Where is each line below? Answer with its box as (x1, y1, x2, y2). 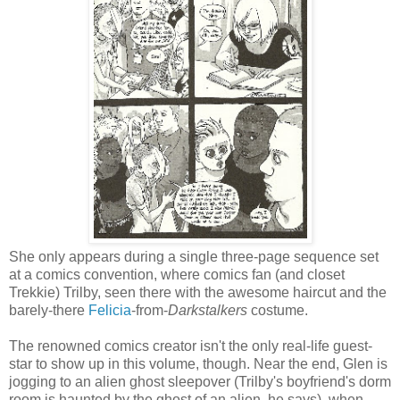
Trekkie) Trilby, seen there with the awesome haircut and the (9, 284, 387, 300)
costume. (251, 302, 308, 318)
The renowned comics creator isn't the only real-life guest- (9, 337, 372, 354)
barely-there (9, 302, 88, 318)
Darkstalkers (168, 302, 251, 318)
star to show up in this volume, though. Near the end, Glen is (9, 355, 387, 371)
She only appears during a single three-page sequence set (9, 248, 379, 264)
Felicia (88, 302, 131, 318)
